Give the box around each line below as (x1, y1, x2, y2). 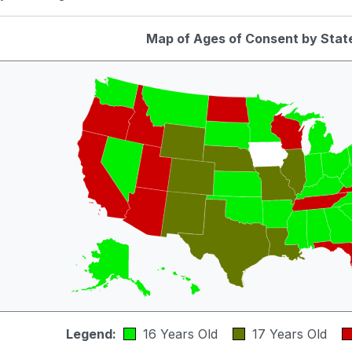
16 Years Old (138, 325, 229, 342)
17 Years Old (247, 325, 339, 342)
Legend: (65, 325, 116, 342)
